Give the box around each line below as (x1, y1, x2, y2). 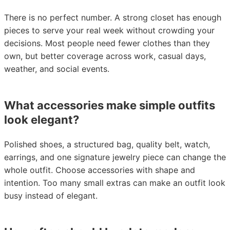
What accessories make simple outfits (4, 99, 215, 112)
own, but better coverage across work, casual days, (4, 51, 206, 61)
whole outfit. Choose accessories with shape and (4, 165, 195, 175)
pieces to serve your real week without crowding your (4, 25, 215, 35)
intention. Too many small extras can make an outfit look (4, 178, 225, 188)
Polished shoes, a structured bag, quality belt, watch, (4, 139, 210, 149)
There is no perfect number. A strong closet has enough (4, 12, 221, 23)
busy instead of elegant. (4, 190, 98, 201)
